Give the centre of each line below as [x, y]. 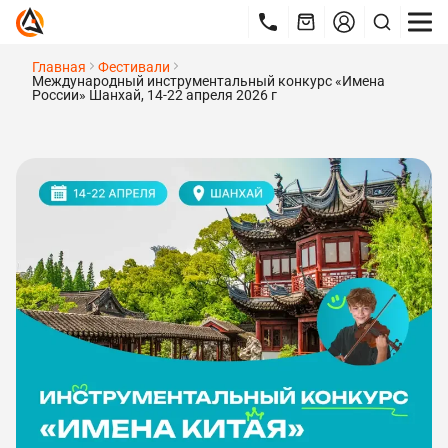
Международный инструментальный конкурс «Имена [208, 81]
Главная [59, 67]
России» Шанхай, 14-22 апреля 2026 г [154, 95]
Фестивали [134, 67]
